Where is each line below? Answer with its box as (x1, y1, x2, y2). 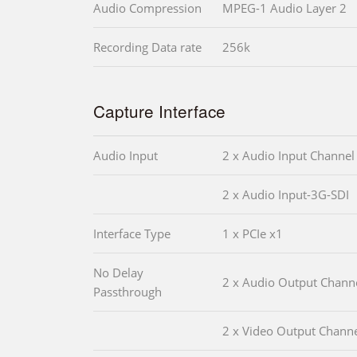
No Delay (93, 265, 143, 281)
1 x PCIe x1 (222, 226, 283, 242)
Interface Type (93, 226, 171, 242)
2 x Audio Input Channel (222, 147, 355, 164)
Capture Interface (93, 99, 226, 124)
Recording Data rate (93, 39, 202, 56)
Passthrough (93, 284, 162, 300)
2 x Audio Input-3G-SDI (222, 186, 349, 203)
